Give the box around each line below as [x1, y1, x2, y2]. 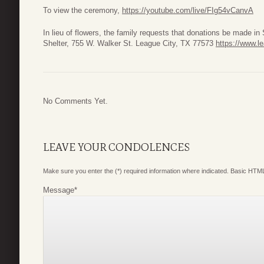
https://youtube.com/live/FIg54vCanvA [122, 6, 253, 15]
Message [43, 185, 74, 194]
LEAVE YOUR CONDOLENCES [43, 140, 190, 154]
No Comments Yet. [43, 97, 108, 106]
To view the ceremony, [43, 6, 122, 15]
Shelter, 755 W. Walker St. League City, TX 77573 [43, 38, 216, 48]
